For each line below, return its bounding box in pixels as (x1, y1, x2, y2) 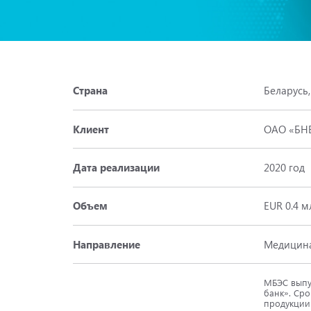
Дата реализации (72, 160, 160, 174)
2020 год (263, 160, 305, 174)
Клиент (72, 121, 109, 136)
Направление (72, 237, 140, 251)
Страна (72, 83, 108, 98)
